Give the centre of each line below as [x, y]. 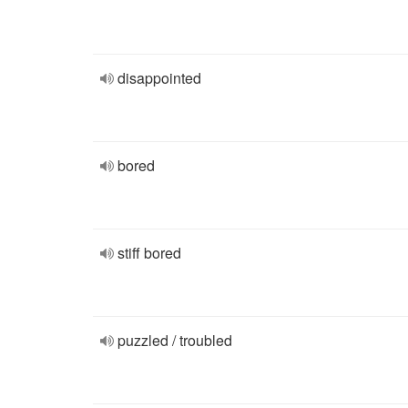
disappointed [159, 78]
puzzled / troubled [175, 340]
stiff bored [149, 253]
